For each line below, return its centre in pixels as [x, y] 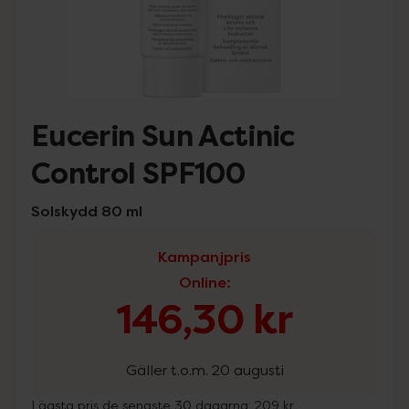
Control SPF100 [138, 174]
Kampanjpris [204, 257]
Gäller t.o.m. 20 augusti [204, 370]
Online [202, 282]
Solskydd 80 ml [87, 211]
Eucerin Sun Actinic [163, 136]
